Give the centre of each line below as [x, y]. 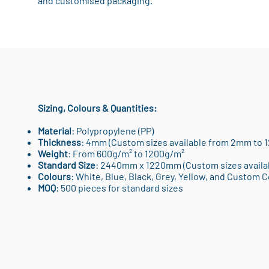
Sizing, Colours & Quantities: [97, 108]
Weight [53, 153]
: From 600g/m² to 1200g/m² [126, 153]
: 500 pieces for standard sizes [119, 188]
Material [54, 131]
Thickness [59, 142]
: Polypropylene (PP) [112, 131]
